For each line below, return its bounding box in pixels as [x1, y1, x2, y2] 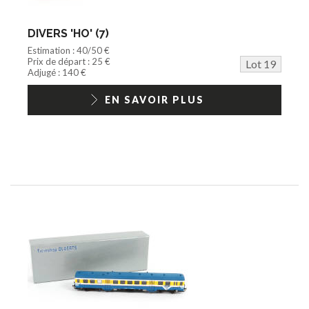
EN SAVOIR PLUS [105, 93, 204, 106]
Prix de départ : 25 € [28, 55, 110, 67]
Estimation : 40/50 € [28, 44, 110, 56]
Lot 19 [246, 57, 276, 70]
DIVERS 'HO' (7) [28, 26, 109, 40]
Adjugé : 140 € [28, 66, 86, 78]
